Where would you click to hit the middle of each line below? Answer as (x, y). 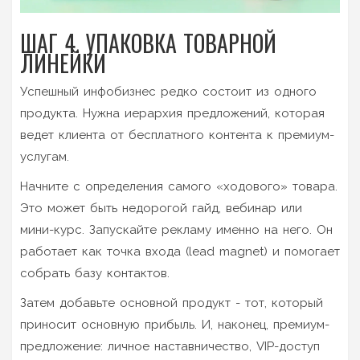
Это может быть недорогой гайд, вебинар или (161, 208)
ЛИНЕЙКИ (63, 63)
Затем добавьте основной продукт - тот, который (172, 303)
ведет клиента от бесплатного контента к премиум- (177, 135)
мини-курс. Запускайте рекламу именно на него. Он (176, 229)
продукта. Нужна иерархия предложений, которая (172, 113)
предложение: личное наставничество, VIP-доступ (170, 346)
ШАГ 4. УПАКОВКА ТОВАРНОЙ (148, 43)
